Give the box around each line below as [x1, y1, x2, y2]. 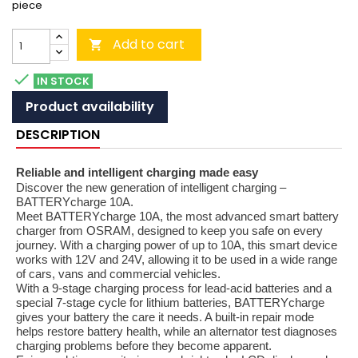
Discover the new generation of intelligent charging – [16, 181, 286, 194]
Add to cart [113, 35, 185, 54]
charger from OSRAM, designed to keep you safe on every [16, 225, 323, 237]
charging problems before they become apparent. [16, 340, 272, 352]
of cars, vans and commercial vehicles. [16, 268, 221, 280]
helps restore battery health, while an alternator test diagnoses [16, 325, 337, 338]
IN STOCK [37, 73, 89, 89]
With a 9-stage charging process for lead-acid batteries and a [16, 282, 332, 295]
